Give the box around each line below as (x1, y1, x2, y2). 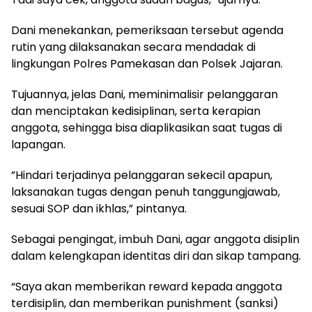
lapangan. (11, 136, 65, 153)
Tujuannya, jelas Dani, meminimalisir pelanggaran (11, 86, 278, 102)
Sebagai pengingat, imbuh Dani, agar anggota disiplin (11, 231, 299, 247)
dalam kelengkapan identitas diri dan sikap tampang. (11, 247, 301, 264)
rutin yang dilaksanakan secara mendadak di (11, 38, 256, 55)
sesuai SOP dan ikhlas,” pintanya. (11, 200, 187, 217)
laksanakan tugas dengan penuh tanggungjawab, (11, 183, 280, 200)
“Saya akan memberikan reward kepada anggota (11, 278, 282, 295)
